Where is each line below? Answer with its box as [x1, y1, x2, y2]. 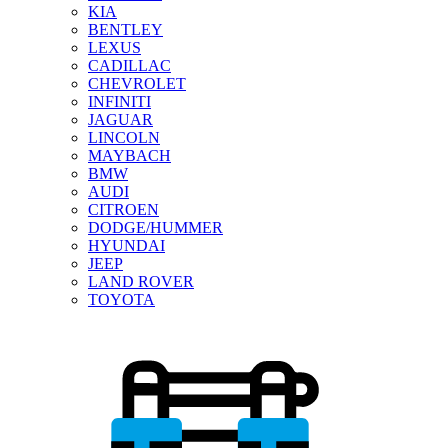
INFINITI [88, 92, 151, 110]
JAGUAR [88, 110, 153, 128]
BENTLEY [88, 20, 163, 38]
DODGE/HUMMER [88, 218, 223, 236]
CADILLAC [88, 56, 171, 74]
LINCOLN [88, 128, 160, 146]
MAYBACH [88, 146, 171, 164]
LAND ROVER [88, 272, 194, 290]
